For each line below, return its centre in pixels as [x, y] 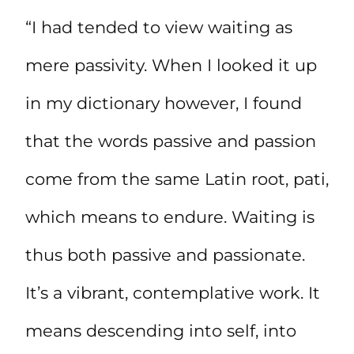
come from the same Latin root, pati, [177, 179]
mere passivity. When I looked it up [171, 65]
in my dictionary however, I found [164, 103]
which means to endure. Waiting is [170, 217]
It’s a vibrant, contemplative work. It [173, 292]
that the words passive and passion [171, 141]
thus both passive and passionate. [165, 254]
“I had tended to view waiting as [159, 27]
